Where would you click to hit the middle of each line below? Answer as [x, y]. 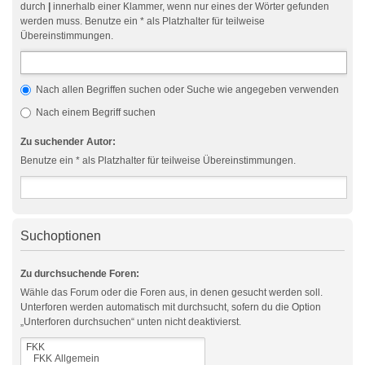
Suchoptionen [61, 236]
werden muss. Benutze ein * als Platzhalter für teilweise [143, 21]
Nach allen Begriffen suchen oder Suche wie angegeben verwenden [186, 90]
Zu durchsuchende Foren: [80, 274]
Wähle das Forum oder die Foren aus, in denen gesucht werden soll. [172, 292]
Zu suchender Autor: [68, 142]
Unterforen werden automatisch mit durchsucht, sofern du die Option [171, 307]
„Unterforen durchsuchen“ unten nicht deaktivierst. [131, 322]
